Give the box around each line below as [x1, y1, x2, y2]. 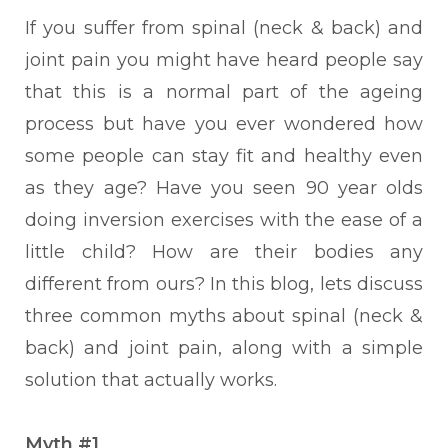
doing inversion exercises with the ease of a [25, 209, 423, 231]
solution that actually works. [25, 369, 282, 391]
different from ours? [25, 273, 210, 295]
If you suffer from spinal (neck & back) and [25, 17, 423, 39]
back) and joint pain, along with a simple [25, 337, 423, 359]
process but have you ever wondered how [25, 113, 423, 135]
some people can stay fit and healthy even [25, 145, 423, 167]
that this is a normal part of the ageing [25, 81, 423, 103]
